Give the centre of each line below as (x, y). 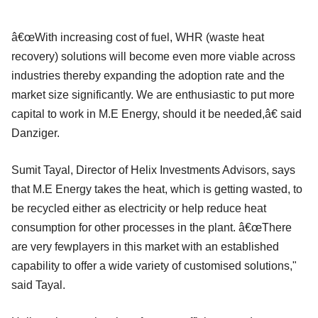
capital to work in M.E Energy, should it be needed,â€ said (157, 114)
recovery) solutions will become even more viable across (153, 57)
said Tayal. (38, 285)
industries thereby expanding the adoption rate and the (148, 76)
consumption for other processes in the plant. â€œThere (152, 228)
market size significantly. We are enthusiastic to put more (153, 95)
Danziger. (35, 133)
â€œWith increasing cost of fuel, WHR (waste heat (138, 38)
